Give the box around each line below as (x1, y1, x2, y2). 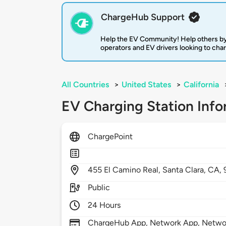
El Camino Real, (104, 165, 163, 175)
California (184, 80, 219, 90)
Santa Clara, (162, 165, 208, 175)
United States (122, 80, 171, 90)
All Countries (62, 80, 109, 90)
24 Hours (88, 200, 121, 210)
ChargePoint (88, 132, 133, 142)
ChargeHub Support (101, 12, 185, 23)
